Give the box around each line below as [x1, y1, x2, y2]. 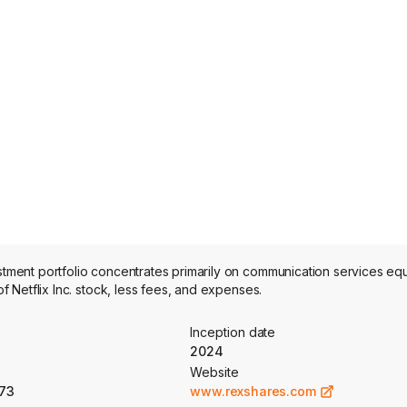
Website [190, 364, 239, 380]
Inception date [190, 324, 276, 340]
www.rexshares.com [190, 383, 316, 399]
